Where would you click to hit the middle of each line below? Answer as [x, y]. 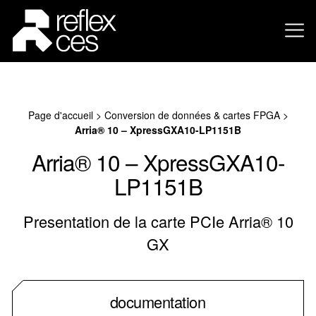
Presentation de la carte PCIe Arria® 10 [158, 221]
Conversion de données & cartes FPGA [192, 115]
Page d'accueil [60, 115]
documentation [158, 302]
